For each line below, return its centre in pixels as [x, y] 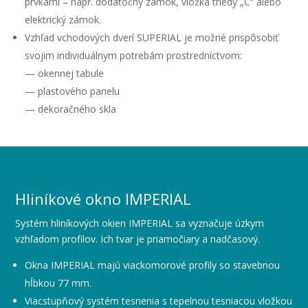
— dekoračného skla [71, 109]
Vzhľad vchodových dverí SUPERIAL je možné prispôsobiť [152, 37]
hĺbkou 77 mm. [58, 283]
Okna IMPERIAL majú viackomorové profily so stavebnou [153, 265]
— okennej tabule [65, 73]
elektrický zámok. [63, 20]
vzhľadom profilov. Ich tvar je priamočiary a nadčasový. [138, 239]
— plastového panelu [73, 91]
